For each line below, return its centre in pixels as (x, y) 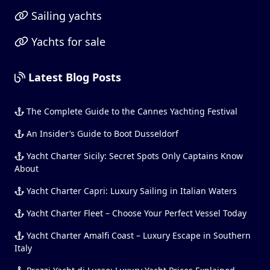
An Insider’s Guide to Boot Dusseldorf (101, 133)
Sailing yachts (65, 15)
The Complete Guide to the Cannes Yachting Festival (130, 111)
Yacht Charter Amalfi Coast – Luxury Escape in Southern (137, 235)
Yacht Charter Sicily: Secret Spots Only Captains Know (133, 155)
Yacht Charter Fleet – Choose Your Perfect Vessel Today (135, 213)
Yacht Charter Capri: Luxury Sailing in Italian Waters (130, 190)
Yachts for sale (67, 41)
